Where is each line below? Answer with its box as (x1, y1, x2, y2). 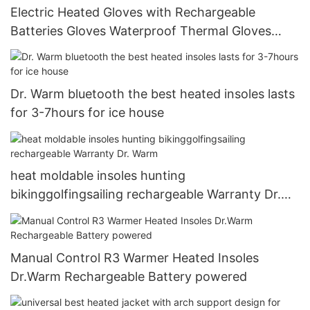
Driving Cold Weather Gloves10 (10, 60, 191, 75)
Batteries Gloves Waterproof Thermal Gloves (10, 23, 271, 38)
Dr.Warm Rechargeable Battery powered (10, 268, 247, 284)
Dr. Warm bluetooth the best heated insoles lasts (10, 86, 295, 102)
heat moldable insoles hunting (10, 168, 185, 183)
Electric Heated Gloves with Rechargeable (10, 4, 255, 19)
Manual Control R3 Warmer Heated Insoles (10, 250, 259, 265)
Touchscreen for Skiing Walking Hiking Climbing (10, 42, 290, 57)
